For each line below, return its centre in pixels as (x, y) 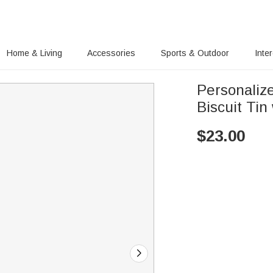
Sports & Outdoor (195, 53)
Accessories (112, 53)
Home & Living (34, 53)
